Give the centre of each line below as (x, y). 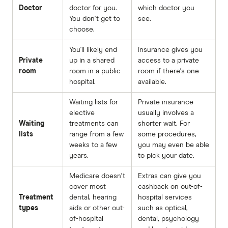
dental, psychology (168, 219)
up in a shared (92, 60)
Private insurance (166, 102)
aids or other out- (97, 208)
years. (79, 155)
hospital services (165, 197)
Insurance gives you (170, 50)
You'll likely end (93, 50)
